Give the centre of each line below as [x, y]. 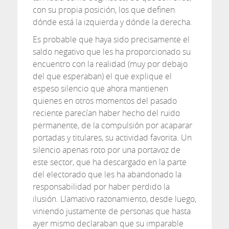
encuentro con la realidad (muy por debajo [110, 64]
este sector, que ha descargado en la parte [109, 162]
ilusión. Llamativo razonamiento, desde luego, [114, 199]
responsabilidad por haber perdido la [101, 187]
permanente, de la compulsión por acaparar [112, 125]
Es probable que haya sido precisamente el [111, 39]
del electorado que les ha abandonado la [107, 174]
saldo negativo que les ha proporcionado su [111, 52]
